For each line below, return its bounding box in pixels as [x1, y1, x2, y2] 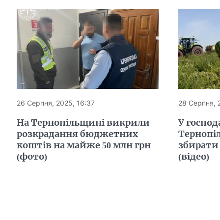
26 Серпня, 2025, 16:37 [16, 98, 95, 107]
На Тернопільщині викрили [16, 116, 150, 128]
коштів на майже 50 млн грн [16, 139, 151, 151]
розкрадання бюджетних [16, 128, 138, 139]
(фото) [16, 150, 47, 162]
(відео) [178, 150, 209, 162]
